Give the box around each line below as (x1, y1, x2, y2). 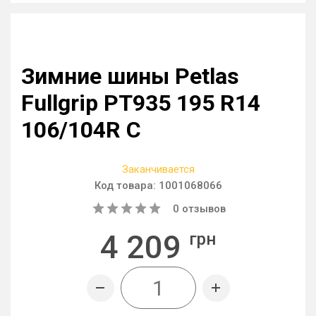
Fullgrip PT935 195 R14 (21, 90, 260, 116)
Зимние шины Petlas (21, 63, 239, 90)
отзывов (179, 202, 226, 215)
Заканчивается (121, 163, 195, 176)
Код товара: (94, 179, 159, 192)
